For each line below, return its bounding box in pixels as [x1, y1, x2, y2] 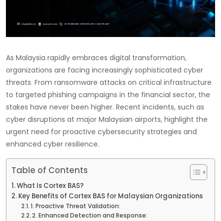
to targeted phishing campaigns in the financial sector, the [6, 89, 210, 100]
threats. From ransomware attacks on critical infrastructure [6, 77, 212, 87]
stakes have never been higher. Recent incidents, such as [6, 102, 204, 112]
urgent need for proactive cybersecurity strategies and [6, 126, 197, 137]
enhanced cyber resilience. [6, 139, 99, 149]
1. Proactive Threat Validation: [31, 201, 121, 210]
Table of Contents [11, 164, 88, 176]
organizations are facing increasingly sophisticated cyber [6, 65, 203, 75]
